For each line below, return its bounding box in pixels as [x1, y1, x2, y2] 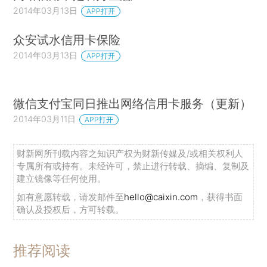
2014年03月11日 [13, 114, 76, 125]
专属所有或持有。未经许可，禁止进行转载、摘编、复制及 [17, 160, 250, 172]
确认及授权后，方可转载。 [17, 204, 125, 216]
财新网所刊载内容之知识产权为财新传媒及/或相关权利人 [17, 148, 244, 160]
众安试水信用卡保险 [13, 32, 121, 47]
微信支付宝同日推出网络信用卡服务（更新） [13, 96, 252, 111]
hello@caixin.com [124, 191, 198, 203]
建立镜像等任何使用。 [17, 173, 107, 185]
